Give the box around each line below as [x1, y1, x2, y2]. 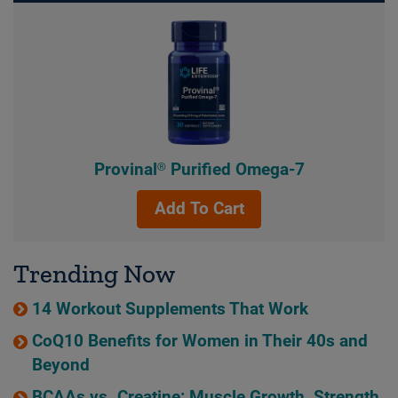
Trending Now [13, 258, 175, 289]
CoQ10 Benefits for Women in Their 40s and [31, 330, 368, 351]
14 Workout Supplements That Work [31, 298, 308, 319]
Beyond [31, 354, 90, 375]
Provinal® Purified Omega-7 [93, 159, 305, 179]
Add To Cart [154, 198, 244, 219]
